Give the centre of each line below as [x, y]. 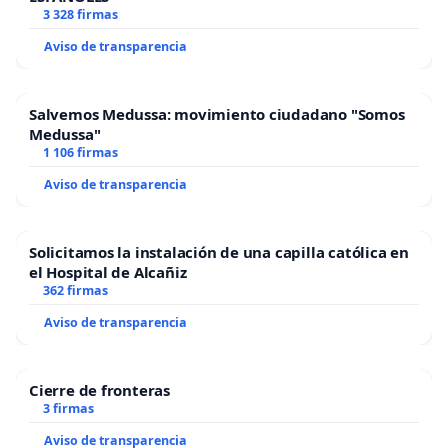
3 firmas [68, 409]
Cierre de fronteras [99, 390]
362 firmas [75, 291]
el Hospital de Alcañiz [108, 272]
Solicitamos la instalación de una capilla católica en [219, 252]
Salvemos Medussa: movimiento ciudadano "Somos [217, 114]
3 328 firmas [80, 15]
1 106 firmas [80, 153]
